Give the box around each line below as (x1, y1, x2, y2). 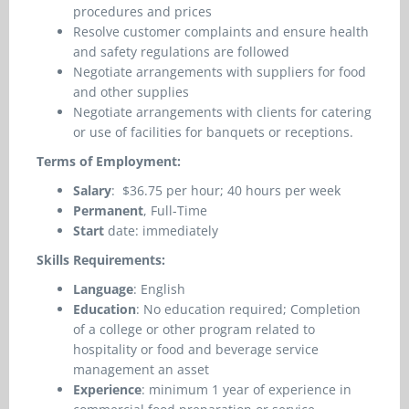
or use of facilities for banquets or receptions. (73, 123, 353, 141)
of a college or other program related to (73, 320, 315, 338)
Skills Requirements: (37, 251, 165, 268)
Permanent (73, 202, 143, 219)
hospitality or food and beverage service (73, 341, 319, 358)
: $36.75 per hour (111, 182, 220, 199)
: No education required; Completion (136, 300, 361, 318)
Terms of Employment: (37, 152, 181, 170)
